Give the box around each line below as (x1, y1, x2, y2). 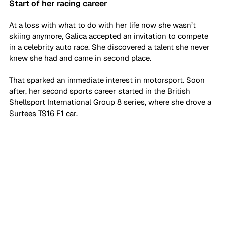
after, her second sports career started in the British (9, 86, 192, 96)
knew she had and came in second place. (9, 53, 153, 63)
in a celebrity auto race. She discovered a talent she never (9, 42, 212, 52)
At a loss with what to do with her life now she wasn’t (9, 20, 198, 30)
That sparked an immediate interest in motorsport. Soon (9, 75, 207, 85)
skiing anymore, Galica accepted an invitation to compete (9, 31, 210, 41)
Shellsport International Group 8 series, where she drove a (9, 97, 213, 107)
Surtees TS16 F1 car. (9, 108, 80, 118)
